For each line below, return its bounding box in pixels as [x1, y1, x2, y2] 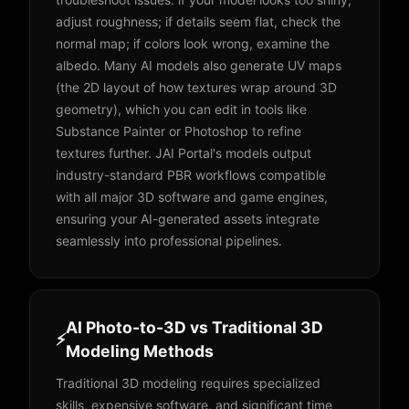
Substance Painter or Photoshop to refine [56, 123, 301, 139]
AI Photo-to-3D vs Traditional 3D [66, 318, 323, 337]
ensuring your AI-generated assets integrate [56, 211, 320, 226]
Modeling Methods [66, 341, 214, 361]
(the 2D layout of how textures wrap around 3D [56, 79, 337, 95]
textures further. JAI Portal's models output [56, 145, 311, 161]
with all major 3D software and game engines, [56, 189, 328, 204]
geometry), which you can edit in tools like [56, 101, 307, 117]
